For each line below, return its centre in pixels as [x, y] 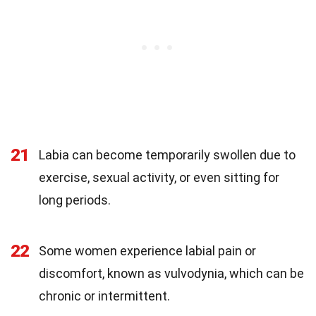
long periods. [75, 200]
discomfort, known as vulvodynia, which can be [171, 273]
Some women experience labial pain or [147, 250]
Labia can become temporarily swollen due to [167, 154]
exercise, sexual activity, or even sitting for [159, 177]
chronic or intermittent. [104, 296]
